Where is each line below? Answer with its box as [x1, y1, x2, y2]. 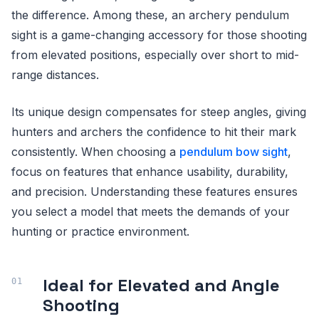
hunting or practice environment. [11, 224, 189, 239]
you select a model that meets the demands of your [11, 204, 290, 219]
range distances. [11, 67, 103, 82]
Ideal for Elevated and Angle [43, 273, 280, 296]
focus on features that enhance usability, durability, [11, 164, 288, 179]
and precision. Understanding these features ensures [11, 184, 298, 199]
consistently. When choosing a [11, 144, 179, 159]
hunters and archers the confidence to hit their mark [11, 124, 296, 139]
